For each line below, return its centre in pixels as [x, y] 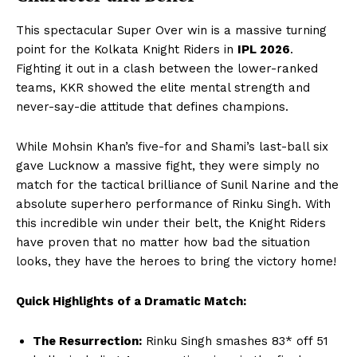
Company [77, 291]
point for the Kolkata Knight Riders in [127, 49]
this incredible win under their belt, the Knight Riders [171, 223]
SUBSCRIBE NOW [178, 204]
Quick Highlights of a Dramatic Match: [131, 301]
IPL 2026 [264, 49]
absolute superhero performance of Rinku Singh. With [173, 204]
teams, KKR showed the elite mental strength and [163, 87]
